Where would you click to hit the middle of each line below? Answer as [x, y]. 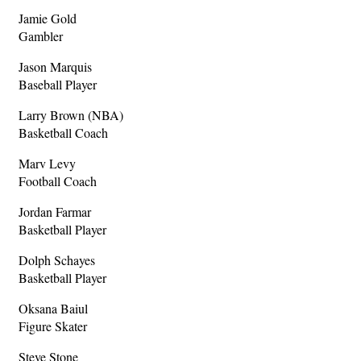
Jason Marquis [55, 67]
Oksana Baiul [53, 309]
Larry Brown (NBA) [71, 115]
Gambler [41, 36]
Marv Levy [47, 164]
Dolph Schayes [57, 260]
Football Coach [58, 181]
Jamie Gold [48, 19]
